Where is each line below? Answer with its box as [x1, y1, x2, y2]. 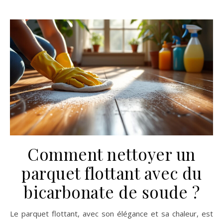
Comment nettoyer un [27, 143, 196, 165]
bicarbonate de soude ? [23, 181, 200, 203]
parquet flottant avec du [21, 162, 202, 184]
